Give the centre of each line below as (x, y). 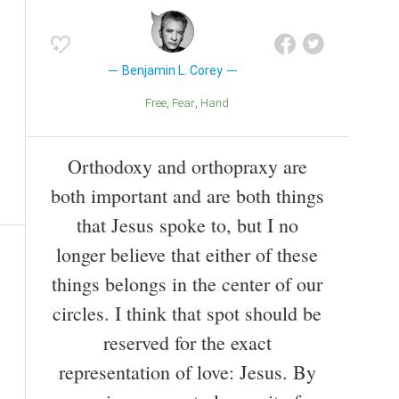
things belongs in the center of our (187, 283)
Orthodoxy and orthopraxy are (187, 166)
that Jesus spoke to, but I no (187, 224)
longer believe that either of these (187, 254)
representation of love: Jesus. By (187, 371)
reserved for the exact (187, 342)
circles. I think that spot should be (187, 313)
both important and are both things (187, 195)
